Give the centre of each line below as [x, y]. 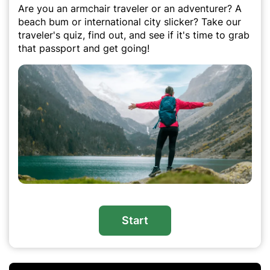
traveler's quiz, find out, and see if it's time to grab [134, 35]
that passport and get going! [84, 48]
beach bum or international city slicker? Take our [130, 22]
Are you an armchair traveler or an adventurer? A [130, 8]
